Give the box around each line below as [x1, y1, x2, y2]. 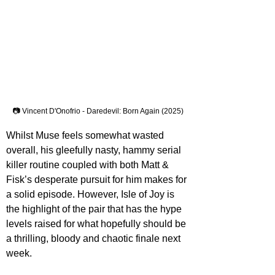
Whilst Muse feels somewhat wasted [6, 130, 166, 141]
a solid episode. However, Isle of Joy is [6, 188, 177, 199]
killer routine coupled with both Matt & [6, 159, 171, 170]
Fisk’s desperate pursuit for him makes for [6, 174, 189, 185]
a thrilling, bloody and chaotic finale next [6, 233, 183, 244]
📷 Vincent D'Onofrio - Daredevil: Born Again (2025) [12, 106, 184, 115]
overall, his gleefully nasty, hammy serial [6, 144, 184, 155]
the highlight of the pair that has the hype [6, 203, 184, 214]
